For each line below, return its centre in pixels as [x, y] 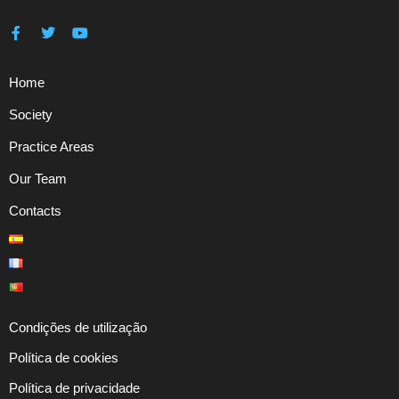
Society [31, 114]
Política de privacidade [74, 387]
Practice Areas [52, 146]
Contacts [35, 210]
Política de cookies [64, 357]
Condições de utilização [78, 327]
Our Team [38, 178]
